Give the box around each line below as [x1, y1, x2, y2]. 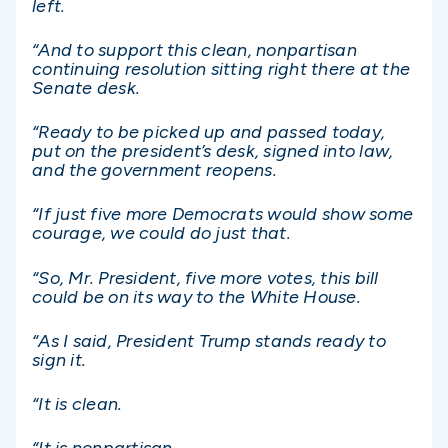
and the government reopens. [32, 159, 277, 182]
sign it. [32, 348, 86, 371]
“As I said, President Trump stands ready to [32, 329, 386, 352]
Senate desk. [32, 77, 140, 100]
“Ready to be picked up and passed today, [32, 121, 385, 144]
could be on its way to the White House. [32, 285, 361, 308]
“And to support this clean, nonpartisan [32, 39, 357, 62]
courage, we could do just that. [32, 222, 291, 245]
